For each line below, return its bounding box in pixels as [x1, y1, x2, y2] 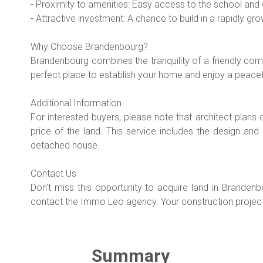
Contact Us [31, 167, 76, 179]
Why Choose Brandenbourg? [31, 41, 148, 52]
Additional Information [31, 97, 122, 109]
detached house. [31, 139, 100, 151]
